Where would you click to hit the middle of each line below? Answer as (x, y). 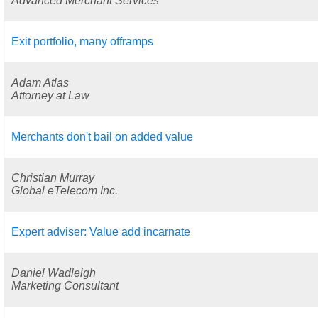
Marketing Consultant (65, 285)
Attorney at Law (50, 95)
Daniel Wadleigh (54, 273)
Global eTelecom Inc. (65, 190)
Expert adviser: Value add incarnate (101, 231)
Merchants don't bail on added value (102, 136)
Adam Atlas (40, 82)
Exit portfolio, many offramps (82, 41)
